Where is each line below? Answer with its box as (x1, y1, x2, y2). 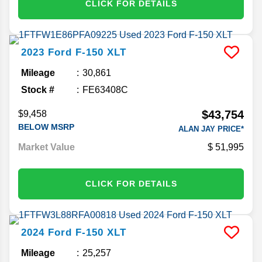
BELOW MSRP (18, 122, 74, 132)
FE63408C (82, 84, 128, 95)
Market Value (18, 142, 75, 152)
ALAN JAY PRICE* (178, 124, 244, 133)
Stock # (21, 84, 54, 95)
